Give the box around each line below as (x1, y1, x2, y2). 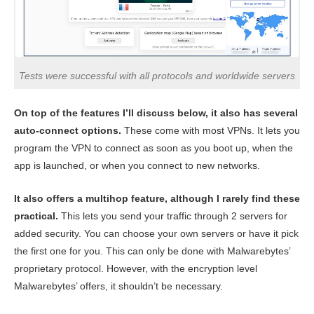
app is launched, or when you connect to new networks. (14, 159, 260, 171)
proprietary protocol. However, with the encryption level (14, 262, 257, 274)
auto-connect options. (14, 124, 121, 136)
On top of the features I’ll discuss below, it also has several (14, 107, 298, 118)
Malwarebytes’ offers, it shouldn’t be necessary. (14, 280, 223, 292)
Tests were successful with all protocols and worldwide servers (19, 69, 295, 81)
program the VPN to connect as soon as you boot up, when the (14, 142, 293, 153)
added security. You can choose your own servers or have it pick (14, 227, 299, 239)
